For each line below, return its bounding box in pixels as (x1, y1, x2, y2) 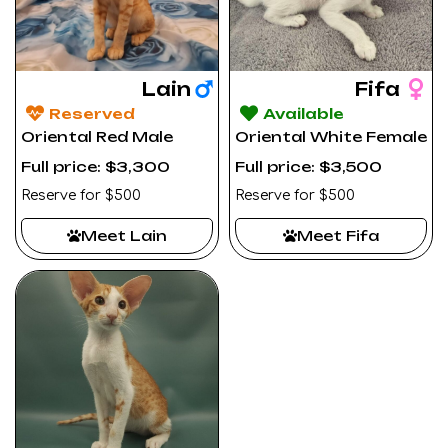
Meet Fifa (297, 226, 379, 244)
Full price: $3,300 (21, 157, 170, 175)
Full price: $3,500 (235, 157, 382, 175)
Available (262, 104, 344, 122)
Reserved (48, 104, 135, 122)
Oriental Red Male (21, 127, 173, 145)
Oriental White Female (235, 127, 427, 145)
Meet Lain (81, 226, 167, 244)
